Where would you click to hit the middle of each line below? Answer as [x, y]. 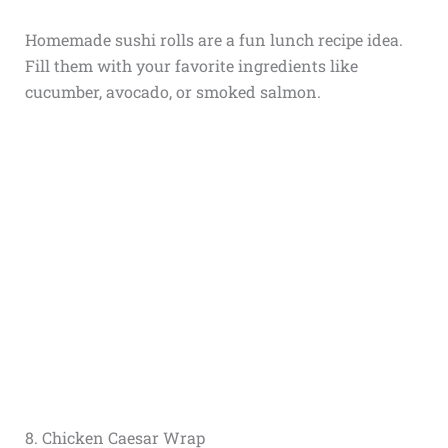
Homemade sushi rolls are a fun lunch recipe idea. [213, 39]
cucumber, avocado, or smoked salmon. [172, 91]
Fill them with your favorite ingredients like [191, 65]
